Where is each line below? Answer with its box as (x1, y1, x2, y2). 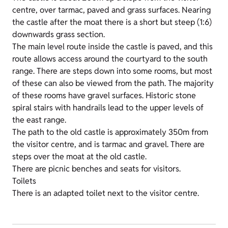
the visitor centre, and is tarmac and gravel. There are (12, 139, 205, 150)
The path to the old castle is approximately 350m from (12, 127, 208, 138)
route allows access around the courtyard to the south (12, 53, 208, 65)
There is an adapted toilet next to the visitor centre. (12, 188, 199, 199)
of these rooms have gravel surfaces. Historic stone (12, 90, 196, 101)
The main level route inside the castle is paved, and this (12, 41, 213, 52)
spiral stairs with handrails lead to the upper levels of (12, 102, 204, 113)
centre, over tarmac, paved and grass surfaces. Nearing (12, 5, 211, 16)
